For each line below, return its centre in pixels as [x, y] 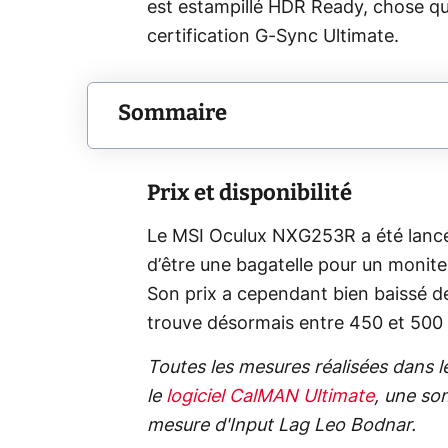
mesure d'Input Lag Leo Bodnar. [281, 426]
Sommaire [172, 112]
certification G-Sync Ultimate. [273, 37]
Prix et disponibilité [249, 193]
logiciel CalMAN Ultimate [270, 397]
